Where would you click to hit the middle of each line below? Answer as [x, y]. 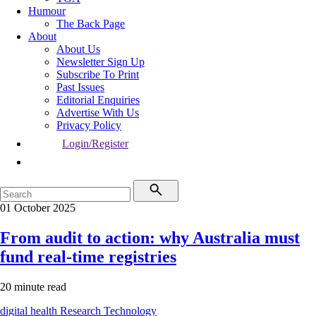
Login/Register [95, 144]
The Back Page [91, 24]
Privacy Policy [89, 125]
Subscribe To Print [98, 74]
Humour [47, 11]
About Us [78, 49]
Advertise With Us [98, 113]
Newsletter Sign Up [101, 62]
